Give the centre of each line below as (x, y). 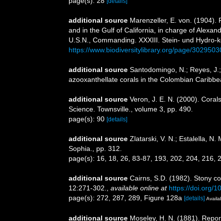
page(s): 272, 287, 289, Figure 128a (126, 198)
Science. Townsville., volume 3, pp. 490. (131, 109)
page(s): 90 (88, 119)
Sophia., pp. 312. (95, 149)
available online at (139, 188)
